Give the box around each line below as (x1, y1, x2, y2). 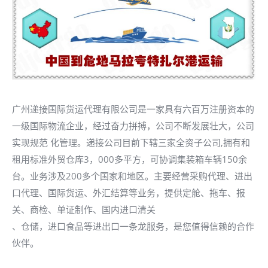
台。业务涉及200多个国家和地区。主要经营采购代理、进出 (12, 170, 252, 182)
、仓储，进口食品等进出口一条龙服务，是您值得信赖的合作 (12, 220, 254, 232)
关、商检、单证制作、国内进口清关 (12, 203, 156, 215)
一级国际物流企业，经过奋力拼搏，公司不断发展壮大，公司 (12, 120, 254, 132)
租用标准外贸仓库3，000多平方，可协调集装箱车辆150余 (12, 153, 247, 165)
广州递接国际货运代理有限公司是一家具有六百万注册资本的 (12, 103, 254, 115)
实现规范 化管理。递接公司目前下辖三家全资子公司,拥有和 (12, 136, 250, 148)
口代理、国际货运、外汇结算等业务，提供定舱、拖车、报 (12, 187, 245, 199)
